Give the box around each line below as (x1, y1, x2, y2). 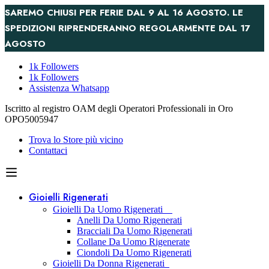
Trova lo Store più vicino (29, 134, 123, 145)
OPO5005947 (5, 114, 58, 124)
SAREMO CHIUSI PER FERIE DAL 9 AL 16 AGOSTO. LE (5, 6, 243, 19)
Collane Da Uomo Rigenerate (77, 237, 190, 247)
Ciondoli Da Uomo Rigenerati (77, 247, 192, 258)
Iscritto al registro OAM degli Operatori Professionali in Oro (5, 103, 233, 113)
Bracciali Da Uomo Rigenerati (77, 226, 192, 236)
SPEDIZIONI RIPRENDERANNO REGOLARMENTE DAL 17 (5, 22, 250, 35)
